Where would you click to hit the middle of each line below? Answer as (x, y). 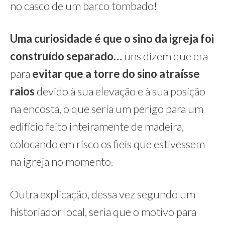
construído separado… (66, 56)
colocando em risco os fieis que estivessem (107, 144)
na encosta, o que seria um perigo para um (107, 109)
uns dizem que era (165, 56)
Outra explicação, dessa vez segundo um (103, 194)
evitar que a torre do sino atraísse (115, 74)
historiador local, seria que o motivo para (103, 212)
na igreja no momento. (62, 161)
